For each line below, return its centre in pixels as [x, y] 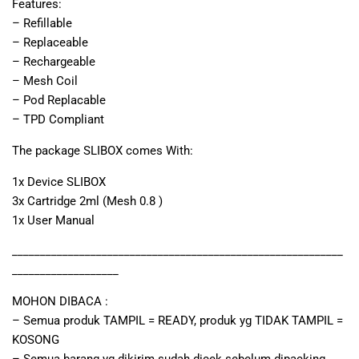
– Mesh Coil [45, 81]
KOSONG [36, 339]
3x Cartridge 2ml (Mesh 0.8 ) [87, 201]
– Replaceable [50, 43]
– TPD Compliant [58, 120]
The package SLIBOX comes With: [103, 150]
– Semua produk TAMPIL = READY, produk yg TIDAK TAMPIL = [177, 320]
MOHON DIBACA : [60, 301]
